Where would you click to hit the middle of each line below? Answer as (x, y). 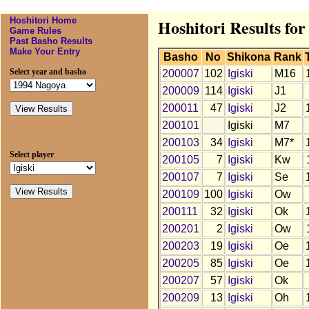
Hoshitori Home (43, 21)
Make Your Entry (44, 52)
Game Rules (35, 31)
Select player (31, 155)
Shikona (248, 57)
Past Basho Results (51, 41)
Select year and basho (48, 72)
